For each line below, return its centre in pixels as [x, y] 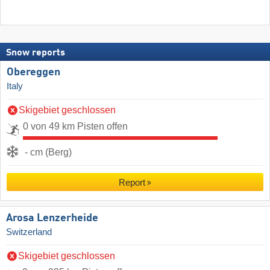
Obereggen [33, 73]
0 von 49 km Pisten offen [75, 127]
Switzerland [29, 232]
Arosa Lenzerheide [52, 218]
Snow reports [36, 53]
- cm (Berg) [48, 152]
